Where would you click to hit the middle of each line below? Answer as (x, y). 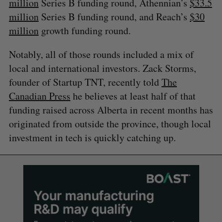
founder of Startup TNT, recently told (85, 82)
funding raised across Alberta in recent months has (111, 110)
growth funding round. (84, 30)
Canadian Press (39, 96)
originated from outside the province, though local (110, 123)
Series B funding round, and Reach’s (114, 16)
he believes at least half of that (133, 96)
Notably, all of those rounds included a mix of (101, 54)
